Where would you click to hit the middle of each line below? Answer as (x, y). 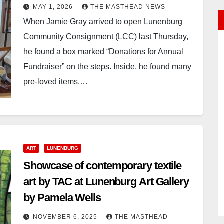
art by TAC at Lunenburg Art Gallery (106, 182)
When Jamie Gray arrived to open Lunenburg (103, 22)
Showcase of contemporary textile (103, 166)
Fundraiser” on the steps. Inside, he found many (108, 67)
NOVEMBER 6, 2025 (66, 217)
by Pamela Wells (62, 198)
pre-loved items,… (56, 82)
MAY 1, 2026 (54, 7)
